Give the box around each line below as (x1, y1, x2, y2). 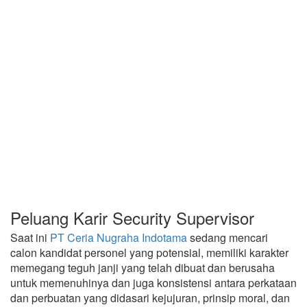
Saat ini (10, 230, 50, 245)
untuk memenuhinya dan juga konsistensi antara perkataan (10, 275, 297, 291)
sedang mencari (187, 230, 268, 245)
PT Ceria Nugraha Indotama (50, 230, 187, 245)
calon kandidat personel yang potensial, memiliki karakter (10, 245, 288, 260)
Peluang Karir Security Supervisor (10, 206, 254, 230)
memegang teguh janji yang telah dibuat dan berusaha (10, 260, 275, 275)
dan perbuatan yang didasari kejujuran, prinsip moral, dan (10, 290, 290, 306)
